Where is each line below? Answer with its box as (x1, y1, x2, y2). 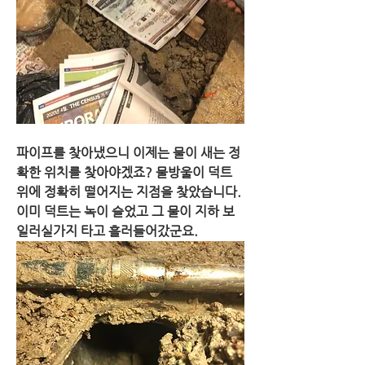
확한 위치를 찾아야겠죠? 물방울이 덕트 (16, 164, 232, 180)
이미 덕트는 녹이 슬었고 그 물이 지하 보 (16, 203, 235, 219)
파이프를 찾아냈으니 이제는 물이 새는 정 (16, 144, 240, 161)
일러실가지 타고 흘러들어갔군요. (16, 222, 198, 239)
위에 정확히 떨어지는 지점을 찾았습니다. (16, 183, 241, 200)
